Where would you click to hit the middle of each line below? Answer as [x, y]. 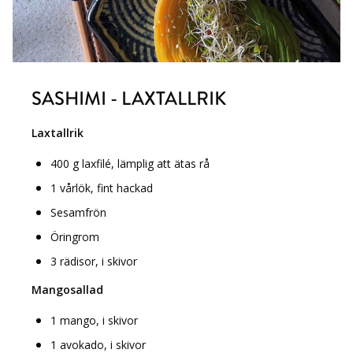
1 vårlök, [74, 188]
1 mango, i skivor [94, 320]
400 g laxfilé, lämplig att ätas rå [130, 163]
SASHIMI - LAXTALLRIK [129, 98]
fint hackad [125, 188]
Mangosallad [67, 289]
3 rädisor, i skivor [94, 261]
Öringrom [75, 236]
